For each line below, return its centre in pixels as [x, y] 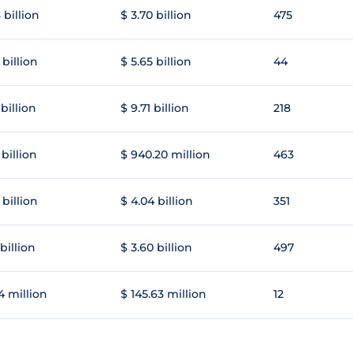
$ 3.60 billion [156, 248]
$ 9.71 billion [155, 108]
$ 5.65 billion [156, 62]
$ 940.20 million [165, 155]
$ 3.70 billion [156, 15]
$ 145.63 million [163, 294]
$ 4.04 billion [157, 201]
